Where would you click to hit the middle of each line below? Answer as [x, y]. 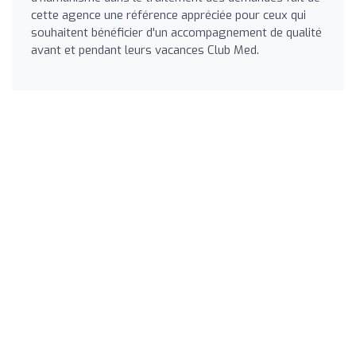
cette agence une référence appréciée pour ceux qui [168, 15]
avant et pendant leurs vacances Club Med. [145, 50]
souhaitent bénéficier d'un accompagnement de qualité [176, 32]
